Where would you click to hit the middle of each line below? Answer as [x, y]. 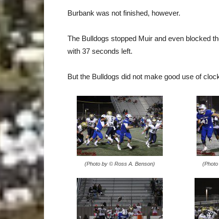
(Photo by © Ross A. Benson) [120, 164]
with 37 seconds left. [100, 51]
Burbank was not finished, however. [124, 13]
